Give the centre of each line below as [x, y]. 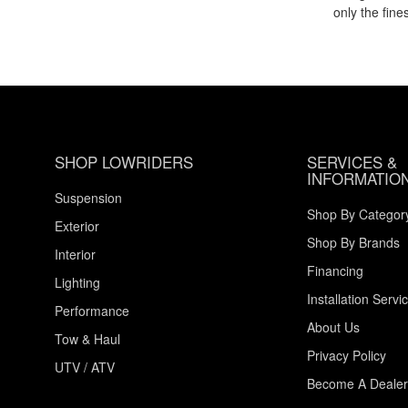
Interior [75, 254]
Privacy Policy [346, 355]
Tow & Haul [87, 338]
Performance [92, 310]
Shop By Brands [353, 242]
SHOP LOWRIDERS [124, 161]
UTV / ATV [85, 367]
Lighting [77, 282]
